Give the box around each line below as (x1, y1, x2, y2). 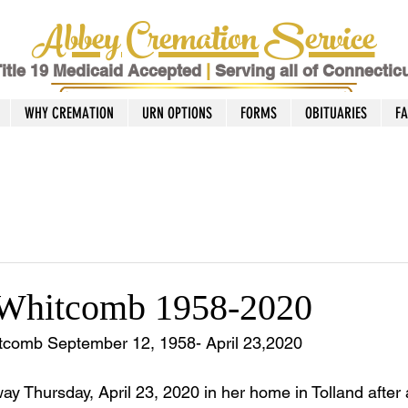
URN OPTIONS (142, 104, 212, 122)
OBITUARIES (305, 104, 367, 122)
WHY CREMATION (25, 104, 114, 122)
